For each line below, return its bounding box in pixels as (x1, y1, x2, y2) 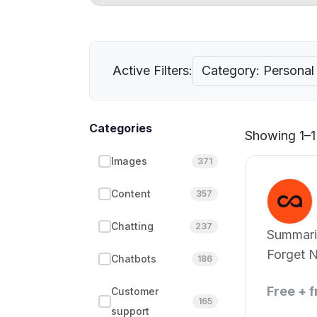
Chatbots (111, 253, 156, 265)
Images (111, 155, 147, 167)
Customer (111, 285, 158, 297)
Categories (89, 121, 152, 135)
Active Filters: (113, 63, 192, 78)
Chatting (111, 220, 154, 232)
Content (111, 188, 151, 200)
